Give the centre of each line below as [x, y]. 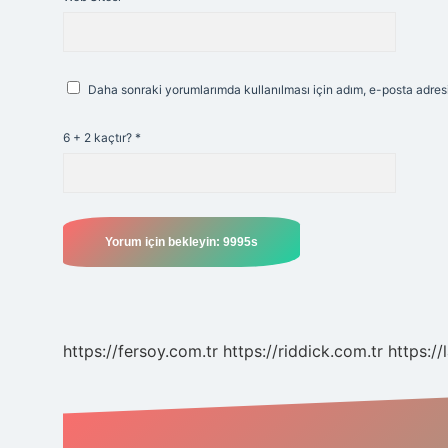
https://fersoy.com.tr [140, 351]
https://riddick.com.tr [303, 351]
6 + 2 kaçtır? [99, 137]
